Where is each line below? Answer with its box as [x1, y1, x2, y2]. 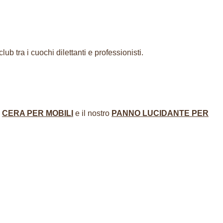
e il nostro [73, 109, 111, 117]
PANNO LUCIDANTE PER [111, 109, 209, 117]
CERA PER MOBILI [2, 109, 73, 117]
